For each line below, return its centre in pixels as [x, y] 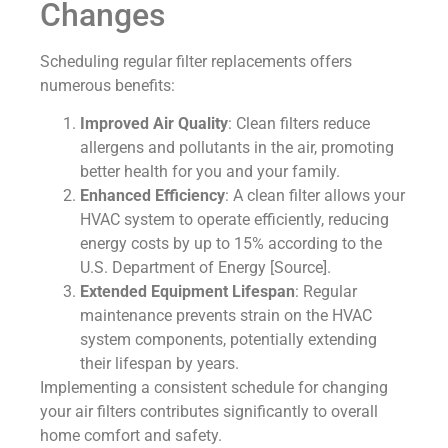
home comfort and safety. [131, 436]
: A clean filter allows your [315, 196]
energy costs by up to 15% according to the [231, 244]
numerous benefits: [107, 85]
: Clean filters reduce [299, 124]
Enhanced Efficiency [152, 196]
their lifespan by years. [159, 364]
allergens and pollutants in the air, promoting [237, 148]
